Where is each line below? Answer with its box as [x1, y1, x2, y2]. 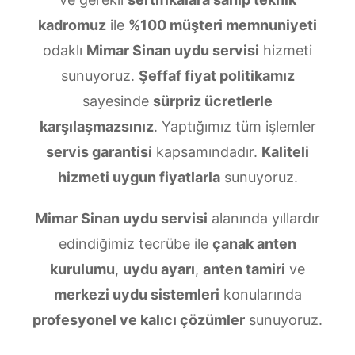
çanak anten [212, 235, 296, 252]
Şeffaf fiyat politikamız [138, 67, 295, 84]
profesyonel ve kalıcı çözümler [32, 311, 245, 328]
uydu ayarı [123, 261, 195, 277]
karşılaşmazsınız [39, 118, 154, 135]
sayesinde [82, 93, 153, 109]
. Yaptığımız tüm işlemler [153, 118, 316, 135]
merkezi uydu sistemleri [53, 286, 219, 303]
